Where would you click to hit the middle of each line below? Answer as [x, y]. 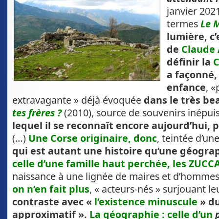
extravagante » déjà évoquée [78, 100]
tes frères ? [37, 113]
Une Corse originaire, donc [93, 138]
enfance [186, 88]
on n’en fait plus [51, 189]
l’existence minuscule [146, 202]
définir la [189, 62]
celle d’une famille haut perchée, [91, 164]
